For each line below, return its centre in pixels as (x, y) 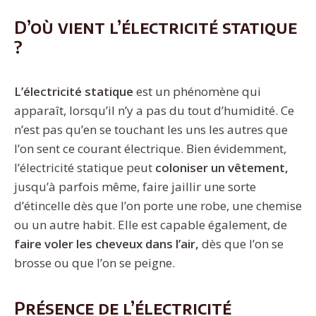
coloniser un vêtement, (222, 167)
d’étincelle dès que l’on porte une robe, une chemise (158, 205)
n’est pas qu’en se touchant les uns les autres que (151, 129)
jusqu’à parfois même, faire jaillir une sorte (135, 186)
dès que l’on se (241, 243)
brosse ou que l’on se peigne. (95, 262)
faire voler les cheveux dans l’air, (107, 243)
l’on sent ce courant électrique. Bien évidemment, (150, 148)
